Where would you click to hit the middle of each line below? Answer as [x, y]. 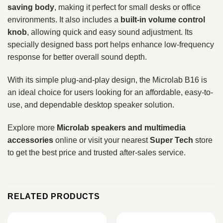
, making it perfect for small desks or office [127, 7]
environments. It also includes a [64, 19]
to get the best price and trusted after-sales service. [97, 152]
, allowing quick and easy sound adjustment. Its [110, 32]
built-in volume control [163, 19]
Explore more [32, 127]
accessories [30, 140]
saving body [31, 7]
